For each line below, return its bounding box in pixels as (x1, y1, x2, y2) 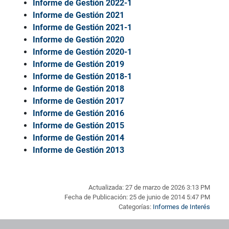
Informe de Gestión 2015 (33, 121, 124, 131)
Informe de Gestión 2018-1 (33, 72, 132, 82)
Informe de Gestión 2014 (33, 133, 124, 143)
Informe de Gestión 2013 (33, 145, 124, 155)
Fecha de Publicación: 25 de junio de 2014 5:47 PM (64, 193, 210, 201)
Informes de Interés (153, 203, 210, 211)
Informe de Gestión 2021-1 (33, 22, 132, 33)
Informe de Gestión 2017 (33, 96, 124, 106)
